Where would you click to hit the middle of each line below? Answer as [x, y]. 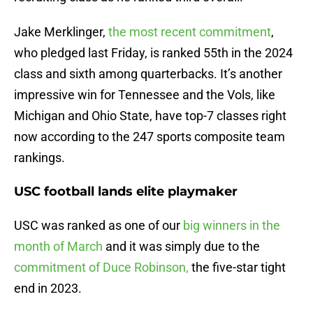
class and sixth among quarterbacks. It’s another [148, 74]
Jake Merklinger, [61, 32]
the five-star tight [237, 268]
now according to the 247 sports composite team [150, 137]
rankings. [39, 158]
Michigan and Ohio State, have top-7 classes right [150, 116]
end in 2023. [48, 289]
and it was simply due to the [181, 247]
